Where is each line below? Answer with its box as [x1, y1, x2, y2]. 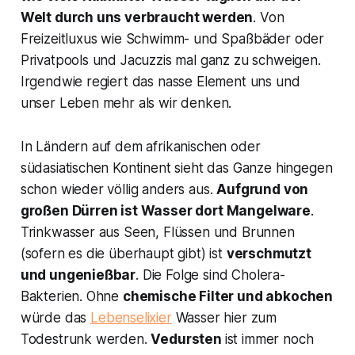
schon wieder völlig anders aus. [20, 181, 217, 198]
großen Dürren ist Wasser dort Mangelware [20, 203, 311, 219]
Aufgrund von [216, 181, 309, 198]
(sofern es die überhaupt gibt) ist [20, 246, 227, 262]
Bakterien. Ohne [20, 288, 123, 305]
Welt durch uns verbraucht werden [20, 10, 254, 26]
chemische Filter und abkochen [122, 288, 334, 305]
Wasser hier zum [171, 310, 277, 326]
